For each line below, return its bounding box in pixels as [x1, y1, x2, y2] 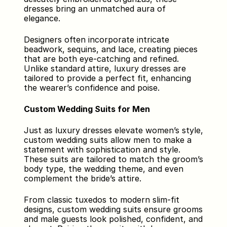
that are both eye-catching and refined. [23, 54, 179, 64]
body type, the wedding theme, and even [23, 164, 183, 174]
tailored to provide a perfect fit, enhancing [23, 73, 191, 83]
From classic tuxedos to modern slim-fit [23, 195, 179, 205]
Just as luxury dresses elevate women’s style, [23, 125, 203, 135]
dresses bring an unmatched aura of [23, 4, 166, 14]
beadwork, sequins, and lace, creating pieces [23, 44, 198, 54]
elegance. [23, 13, 63, 23]
